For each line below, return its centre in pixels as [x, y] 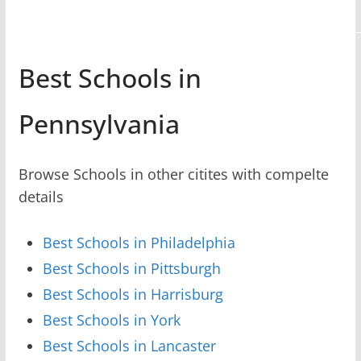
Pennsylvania [99, 123]
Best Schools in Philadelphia [139, 242]
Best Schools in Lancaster [129, 345]
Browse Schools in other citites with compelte [173, 174]
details [41, 196]
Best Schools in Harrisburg [133, 294]
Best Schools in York [111, 320]
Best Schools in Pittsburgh [131, 268]
